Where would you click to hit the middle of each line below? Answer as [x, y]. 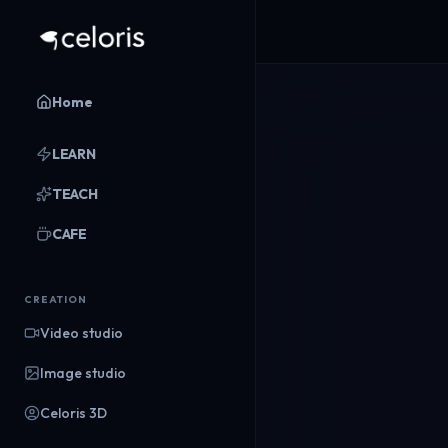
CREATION [55, 299]
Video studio [81, 333]
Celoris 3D [73, 413]
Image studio [83, 373]
